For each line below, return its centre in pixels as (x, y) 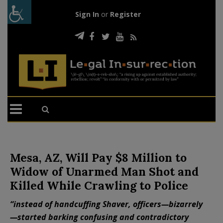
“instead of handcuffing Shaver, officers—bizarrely (106, 204)
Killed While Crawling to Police (99, 185)
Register (125, 14)
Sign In (87, 14)
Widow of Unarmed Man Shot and (104, 171)
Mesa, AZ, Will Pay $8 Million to (98, 157)
